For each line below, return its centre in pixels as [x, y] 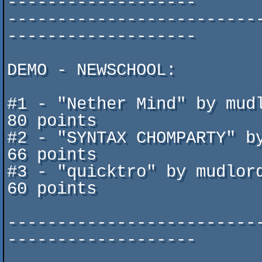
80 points [52, 121]
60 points [52, 189]
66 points [52, 155]
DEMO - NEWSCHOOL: [92, 70]
